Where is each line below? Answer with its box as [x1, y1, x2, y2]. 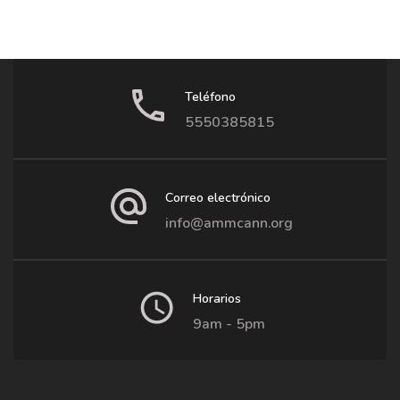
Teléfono [184, 87, 236, 105]
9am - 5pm [193, 313, 265, 334]
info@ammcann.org [165, 212, 293, 233]
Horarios [193, 289, 241, 307]
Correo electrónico [165, 188, 271, 206]
